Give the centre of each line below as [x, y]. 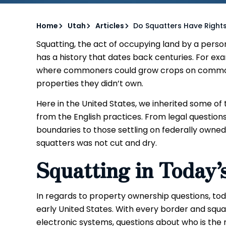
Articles [109, 26]
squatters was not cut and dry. [97, 143]
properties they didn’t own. [90, 83]
